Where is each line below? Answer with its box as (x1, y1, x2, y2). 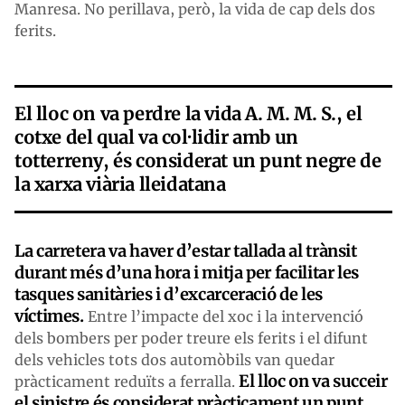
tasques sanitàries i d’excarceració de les (14, 283, 323, 305)
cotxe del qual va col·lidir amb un (14, 125, 298, 148)
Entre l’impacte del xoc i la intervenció (83, 306, 363, 325)
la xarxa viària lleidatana (14, 172, 226, 195)
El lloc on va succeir (239, 370, 388, 391)
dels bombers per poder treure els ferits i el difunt (14, 328, 368, 347)
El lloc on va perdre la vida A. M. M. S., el (14, 101, 363, 125)
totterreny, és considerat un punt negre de (14, 148, 381, 172)
